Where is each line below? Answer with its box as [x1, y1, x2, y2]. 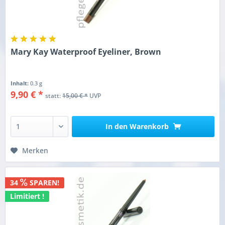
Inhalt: [11, 79, 31, 87]
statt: [45, 91, 63, 100]
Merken [22, 146, 49, 156]
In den [105, 122, 128, 132]
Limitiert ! [10, 191, 45, 201]
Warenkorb [129, 122, 169, 132]
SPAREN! [28, 177, 60, 187]
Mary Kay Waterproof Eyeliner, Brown [11, 46, 162, 58]
